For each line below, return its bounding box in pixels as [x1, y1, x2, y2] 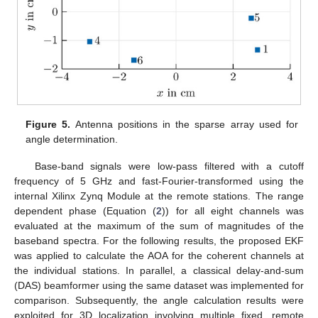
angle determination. [26, 133, 119, 145]
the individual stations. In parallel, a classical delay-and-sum [14, 264, 304, 276]
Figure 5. [26, 118, 71, 130]
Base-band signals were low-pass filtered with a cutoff [34, 160, 304, 172]
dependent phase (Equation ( [14, 204, 157, 216]
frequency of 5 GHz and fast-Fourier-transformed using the [14, 175, 304, 187]
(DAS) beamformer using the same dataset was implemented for [14, 279, 304, 291]
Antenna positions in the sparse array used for [70, 118, 298, 130]
